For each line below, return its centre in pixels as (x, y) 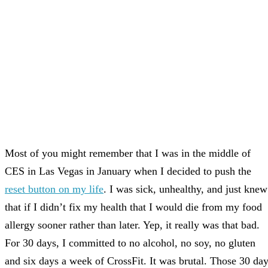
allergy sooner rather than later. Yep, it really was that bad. (132, 225)
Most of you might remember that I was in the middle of (128, 153)
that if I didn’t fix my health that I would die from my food (133, 207)
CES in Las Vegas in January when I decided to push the (128, 171)
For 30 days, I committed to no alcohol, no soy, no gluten (130, 243)
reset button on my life (54, 189)
